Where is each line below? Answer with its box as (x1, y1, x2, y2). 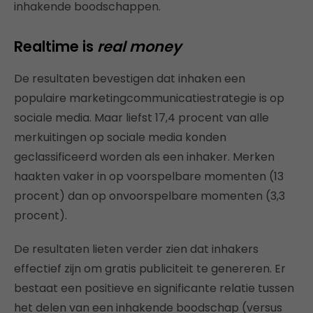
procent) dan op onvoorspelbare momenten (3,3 (14, 188, 285, 205)
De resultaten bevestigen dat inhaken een (14, 71, 245, 87)
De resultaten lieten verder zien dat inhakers (14, 241, 259, 258)
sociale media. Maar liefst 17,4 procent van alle (14, 110, 269, 126)
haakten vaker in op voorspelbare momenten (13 (14, 168, 284, 185)
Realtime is (14, 36, 97, 57)
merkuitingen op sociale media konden (14, 129, 226, 146)
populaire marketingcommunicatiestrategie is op (14, 90, 284, 107)
